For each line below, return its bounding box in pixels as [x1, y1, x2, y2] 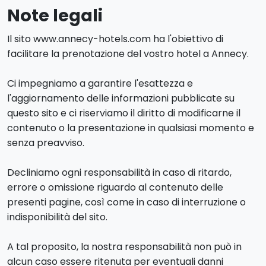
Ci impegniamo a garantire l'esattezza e [7, 77, 193, 90]
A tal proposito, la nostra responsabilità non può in [7, 240, 242, 254]
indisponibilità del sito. [7, 210, 107, 224]
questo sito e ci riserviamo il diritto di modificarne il [7, 106, 240, 120]
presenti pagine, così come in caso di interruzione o [7, 195, 246, 209]
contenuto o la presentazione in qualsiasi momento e [7, 121, 254, 135]
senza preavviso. [7, 136, 84, 150]
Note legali [7, 4, 103, 27]
